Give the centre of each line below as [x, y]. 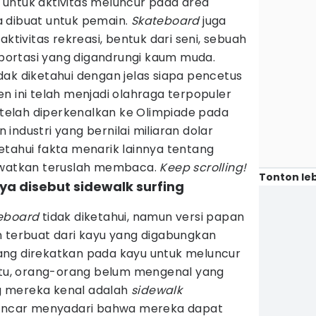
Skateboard [167, 21]
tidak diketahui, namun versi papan [143, 217]
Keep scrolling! [203, 168]
